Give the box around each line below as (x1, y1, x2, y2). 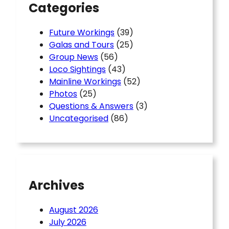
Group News (49, 51, 98, 63)
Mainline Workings (49, 76, 121, 88)
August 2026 (49, 203, 98, 216)
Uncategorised (49, 112, 108, 125)
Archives (29, 176, 84, 194)
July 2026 (49, 216, 86, 228)
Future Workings (49, 27, 114, 39)
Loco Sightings (49, 63, 106, 76)
